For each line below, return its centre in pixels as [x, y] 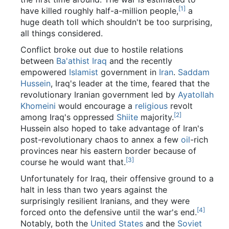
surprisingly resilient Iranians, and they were [105, 201]
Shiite [127, 117]
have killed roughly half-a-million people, [99, 11]
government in [129, 72]
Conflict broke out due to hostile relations [102, 50]
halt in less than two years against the [94, 190]
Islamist [84, 72]
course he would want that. [73, 162]
